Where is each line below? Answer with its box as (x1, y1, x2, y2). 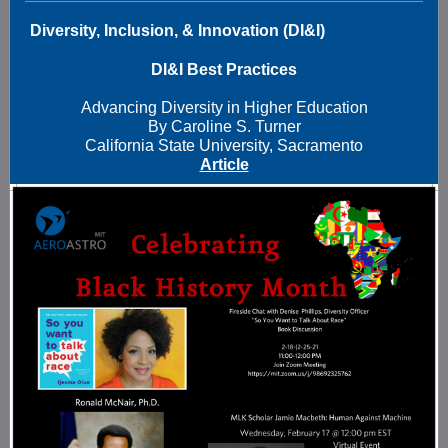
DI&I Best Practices (151, 61, 297, 78)
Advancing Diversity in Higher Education (80, 99, 368, 116)
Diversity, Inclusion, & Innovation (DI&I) (30, 22, 325, 39)
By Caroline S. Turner (147, 118, 301, 135)
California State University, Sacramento (85, 137, 363, 154)
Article (199, 156, 249, 173)
